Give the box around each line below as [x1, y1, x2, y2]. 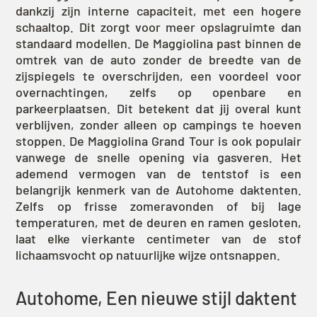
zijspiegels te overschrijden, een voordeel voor [16, 68, 301, 84]
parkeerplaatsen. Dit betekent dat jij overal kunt [16, 100, 301, 117]
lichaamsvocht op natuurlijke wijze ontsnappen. [16, 247, 281, 263]
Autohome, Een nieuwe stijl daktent [16, 287, 298, 309]
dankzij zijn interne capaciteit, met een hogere [16, 3, 301, 19]
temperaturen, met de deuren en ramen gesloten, [16, 214, 301, 231]
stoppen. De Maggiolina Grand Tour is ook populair [16, 133, 301, 149]
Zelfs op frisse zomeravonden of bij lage [16, 198, 301, 214]
